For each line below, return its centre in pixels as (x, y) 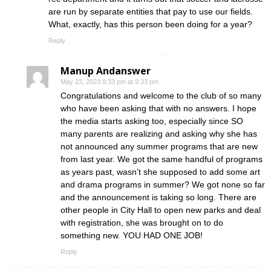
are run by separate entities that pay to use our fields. (151, 11)
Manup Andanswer (106, 70)
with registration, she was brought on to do (142, 222)
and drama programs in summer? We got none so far (163, 184)
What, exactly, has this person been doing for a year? (150, 24)
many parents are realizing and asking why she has (159, 133)
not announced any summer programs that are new (159, 146)
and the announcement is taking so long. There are (158, 197)
